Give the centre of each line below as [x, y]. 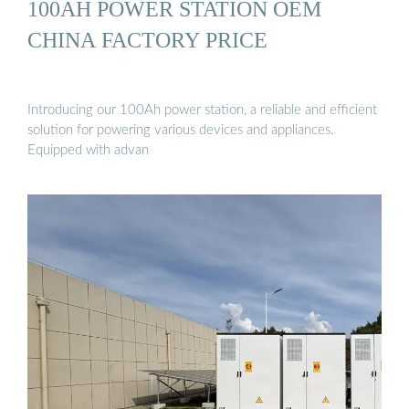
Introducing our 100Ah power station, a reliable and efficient [202, 110]
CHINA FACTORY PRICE [147, 39]
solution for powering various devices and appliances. [181, 131]
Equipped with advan [88, 151]
